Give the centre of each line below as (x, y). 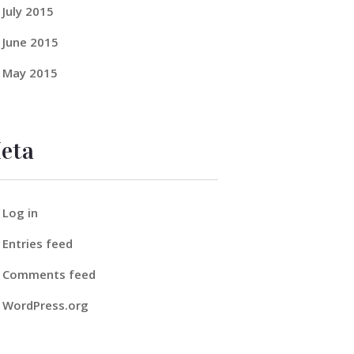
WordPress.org (45, 305)
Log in (20, 212)
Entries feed (37, 243)
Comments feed (49, 275)
